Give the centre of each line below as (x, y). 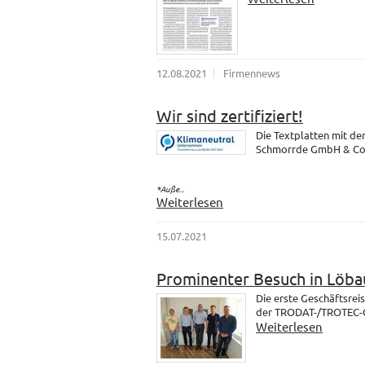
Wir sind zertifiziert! (230, 116)
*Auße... (170, 189)
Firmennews (252, 73)
